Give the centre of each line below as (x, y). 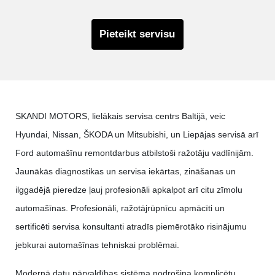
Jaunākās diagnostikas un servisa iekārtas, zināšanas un (126, 172)
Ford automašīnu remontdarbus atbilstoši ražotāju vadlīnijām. (134, 153)
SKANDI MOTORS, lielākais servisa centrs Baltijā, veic (120, 116)
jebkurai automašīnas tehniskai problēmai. (97, 245)
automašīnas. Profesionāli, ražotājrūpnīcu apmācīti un (120, 208)
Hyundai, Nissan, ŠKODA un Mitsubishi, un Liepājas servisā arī (137, 135)
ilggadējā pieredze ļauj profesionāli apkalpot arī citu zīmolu (129, 190)
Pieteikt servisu (137, 34)
